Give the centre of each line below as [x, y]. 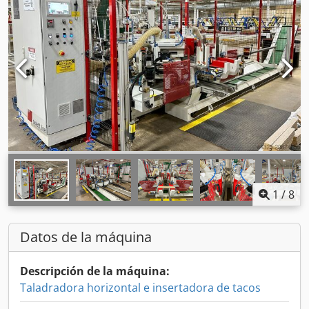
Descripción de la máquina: [95, 271]
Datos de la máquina [86, 237]
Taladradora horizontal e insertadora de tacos [140, 288]
